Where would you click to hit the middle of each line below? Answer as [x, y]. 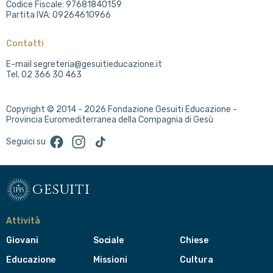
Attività [23, 221]
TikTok [105, 139]
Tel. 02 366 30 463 [44, 74]
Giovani [22, 240]
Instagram [91, 139]
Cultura [197, 260]
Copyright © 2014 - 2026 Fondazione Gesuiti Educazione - [122, 109]
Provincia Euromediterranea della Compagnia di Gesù [110, 119]
